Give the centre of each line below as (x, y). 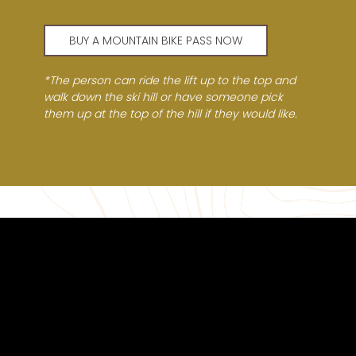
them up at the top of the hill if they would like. (170, 114)
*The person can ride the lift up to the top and (170, 81)
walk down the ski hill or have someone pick (163, 97)
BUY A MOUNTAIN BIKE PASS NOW (156, 41)
